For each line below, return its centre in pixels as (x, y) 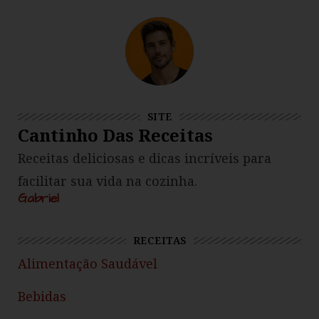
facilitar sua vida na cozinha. (108, 181)
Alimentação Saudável (88, 264)
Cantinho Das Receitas (115, 135)
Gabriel (38, 199)
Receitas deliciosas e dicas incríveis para (145, 158)
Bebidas (42, 297)
